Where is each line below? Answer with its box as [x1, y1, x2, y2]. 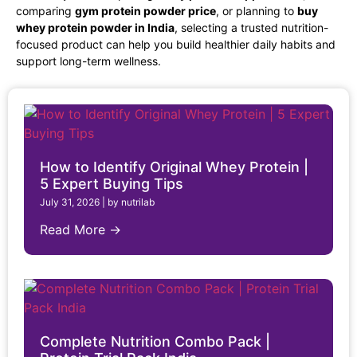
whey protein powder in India [16, 20, 175, 34]
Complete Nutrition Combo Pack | [40, 333, 270, 351]
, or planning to [216, 3, 297, 18]
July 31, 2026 [40, 196, 100, 209]
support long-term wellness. [16, 53, 161, 68]
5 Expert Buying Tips [40, 175, 183, 193]
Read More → [40, 222, 121, 238]
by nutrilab [108, 196, 155, 209]
